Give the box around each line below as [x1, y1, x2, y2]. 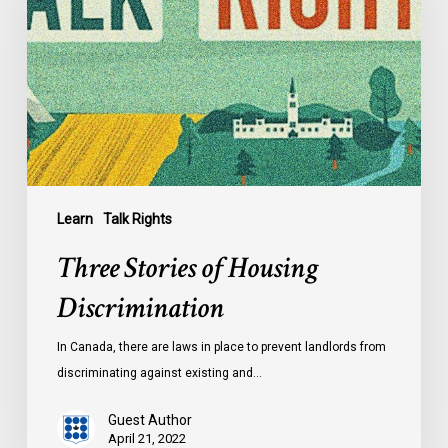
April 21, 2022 [107, 430, 186, 446]
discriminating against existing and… [56, 365, 262, 380]
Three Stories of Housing [56, 248, 318, 288]
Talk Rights [102, 210, 172, 227]
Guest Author [107, 411, 192, 428]
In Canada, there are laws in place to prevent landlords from [56, 339, 386, 354]
